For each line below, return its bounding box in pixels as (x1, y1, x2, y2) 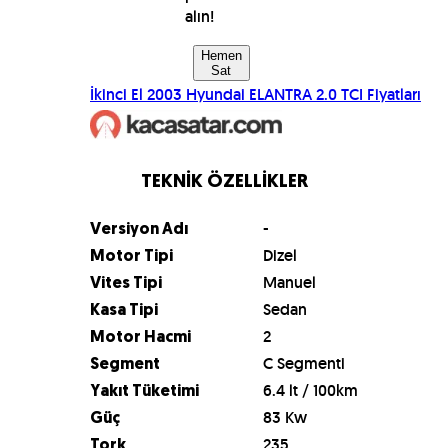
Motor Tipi (90, 248, 173, 265)
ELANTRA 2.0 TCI (249, 83, 363, 105)
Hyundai (186, 83, 245, 105)
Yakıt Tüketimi (90, 383, 199, 400)
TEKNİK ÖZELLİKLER (140, 172, 308, 192)
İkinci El (90, 83, 147, 105)
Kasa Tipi (90, 302, 158, 319)
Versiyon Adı (90, 221, 188, 238)
